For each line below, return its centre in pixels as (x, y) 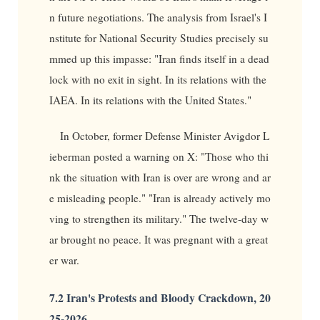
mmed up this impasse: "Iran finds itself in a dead (159, 58)
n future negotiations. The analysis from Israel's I (158, 17)
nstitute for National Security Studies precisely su (159, 37)
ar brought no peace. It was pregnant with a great (158, 239)
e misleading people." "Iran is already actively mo (160, 197)
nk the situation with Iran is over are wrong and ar (160, 177)
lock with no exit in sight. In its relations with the (157, 79)
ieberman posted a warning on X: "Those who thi (159, 156)
